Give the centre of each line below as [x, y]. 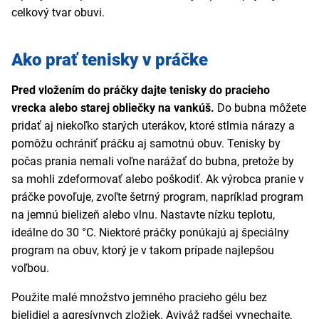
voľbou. [30, 268]
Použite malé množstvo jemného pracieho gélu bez [139, 298]
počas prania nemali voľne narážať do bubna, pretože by [153, 162]
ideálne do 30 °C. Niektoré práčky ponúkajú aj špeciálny [150, 233]
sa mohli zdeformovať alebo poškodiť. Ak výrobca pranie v [158, 179]
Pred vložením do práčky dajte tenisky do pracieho [141, 90]
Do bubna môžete [260, 108]
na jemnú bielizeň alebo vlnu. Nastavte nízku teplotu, [143, 215]
